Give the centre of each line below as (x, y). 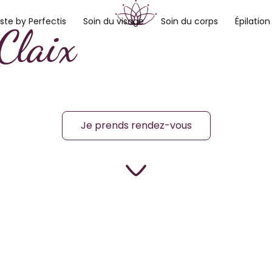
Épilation (252, 22)
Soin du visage (113, 22)
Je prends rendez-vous (136, 125)
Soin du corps (189, 22)
